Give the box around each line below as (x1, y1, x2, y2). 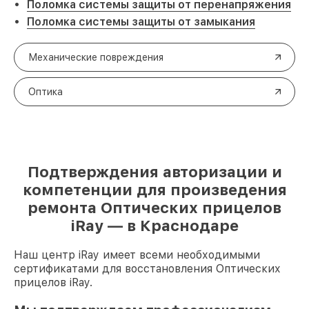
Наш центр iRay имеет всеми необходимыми (14, 248, 260, 261)
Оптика (28, 86, 63, 97)
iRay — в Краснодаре (70, 217, 239, 235)
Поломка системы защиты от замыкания (27, 15, 255, 28)
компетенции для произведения (22, 181, 287, 199)
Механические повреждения (28, 52, 163, 63)
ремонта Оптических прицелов (28, 199, 281, 217)
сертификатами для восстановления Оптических (14, 262, 281, 275)
